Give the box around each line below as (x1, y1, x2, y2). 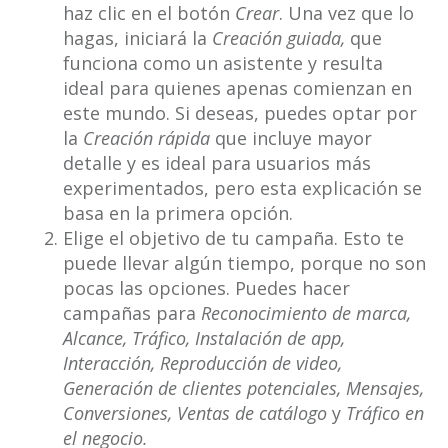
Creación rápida (82, 126, 210, 151)
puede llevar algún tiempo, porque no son (62, 251, 426, 276)
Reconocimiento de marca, (200, 301, 411, 326)
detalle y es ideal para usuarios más (62, 151, 371, 176)
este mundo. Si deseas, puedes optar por (62, 101, 417, 126)
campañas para (62, 301, 201, 326)
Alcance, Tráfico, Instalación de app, (62, 326, 345, 351)
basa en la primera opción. (62, 201, 293, 226)
